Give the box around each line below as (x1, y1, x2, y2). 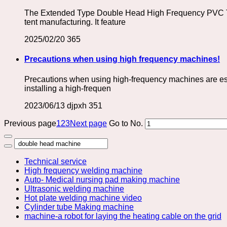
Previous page (4, 119, 56, 128)
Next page (70, 119, 107, 128)
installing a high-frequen (24, 84, 111, 93)
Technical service (24, 157, 87, 166)
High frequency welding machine (24, 166, 142, 175)
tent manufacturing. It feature (24, 18, 126, 27)
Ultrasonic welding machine (24, 184, 124, 193)
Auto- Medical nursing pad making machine (24, 175, 180, 184)
